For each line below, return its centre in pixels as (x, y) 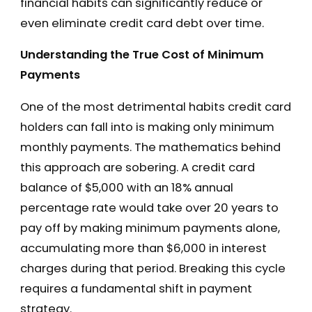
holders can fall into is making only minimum (147, 127)
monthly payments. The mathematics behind (150, 148)
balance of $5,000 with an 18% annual (126, 188)
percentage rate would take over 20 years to (149, 208)
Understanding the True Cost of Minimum (142, 55)
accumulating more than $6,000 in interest (143, 249)
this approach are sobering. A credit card (137, 168)
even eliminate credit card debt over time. (142, 23)
